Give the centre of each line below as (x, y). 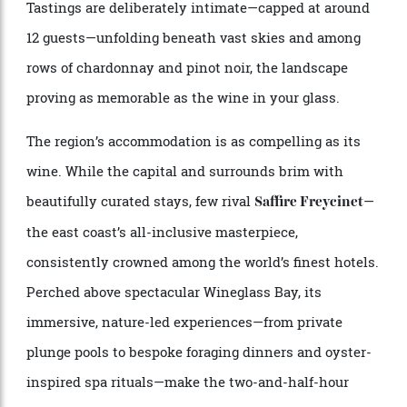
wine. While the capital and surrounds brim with (194, 287)
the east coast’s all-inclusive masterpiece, (170, 351)
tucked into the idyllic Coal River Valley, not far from (207, 52)
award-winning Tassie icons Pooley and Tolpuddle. (201, 83)
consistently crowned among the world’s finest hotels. (213, 382)
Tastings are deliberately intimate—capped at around (208, 114)
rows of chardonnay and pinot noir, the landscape (197, 178)
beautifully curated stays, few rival (148, 319)
